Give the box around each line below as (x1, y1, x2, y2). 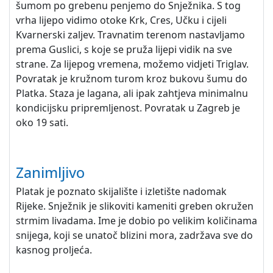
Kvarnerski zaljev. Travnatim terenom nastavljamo (16, 28, 245, 41)
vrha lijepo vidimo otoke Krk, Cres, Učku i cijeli (16, 13, 227, 27)
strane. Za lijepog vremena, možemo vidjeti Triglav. (16, 57, 249, 71)
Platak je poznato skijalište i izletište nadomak (16, 185, 227, 198)
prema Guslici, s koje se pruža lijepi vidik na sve (16, 43, 232, 56)
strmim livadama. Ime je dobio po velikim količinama (16, 214, 257, 227)
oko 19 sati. (16, 116, 68, 129)
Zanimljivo (16, 163, 85, 182)
